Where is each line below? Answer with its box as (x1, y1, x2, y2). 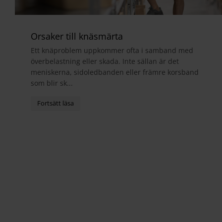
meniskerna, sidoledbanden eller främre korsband (31, 67, 199, 77)
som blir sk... (31, 78, 73, 88)
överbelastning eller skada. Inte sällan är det (31, 56, 179, 66)
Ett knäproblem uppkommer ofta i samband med (31, 45, 193, 55)
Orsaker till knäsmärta (31, 30, 123, 43)
